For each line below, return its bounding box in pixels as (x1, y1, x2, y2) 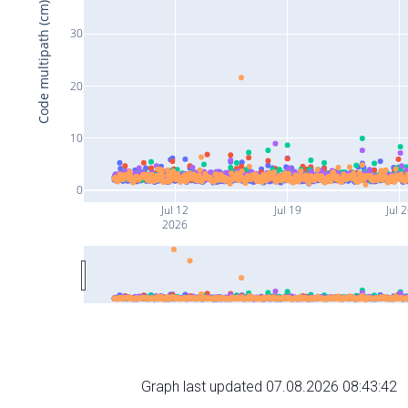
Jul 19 (271, 201, 301, 218)
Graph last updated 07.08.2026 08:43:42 (141, 377, 397, 395)
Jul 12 (159, 201, 189, 218)
